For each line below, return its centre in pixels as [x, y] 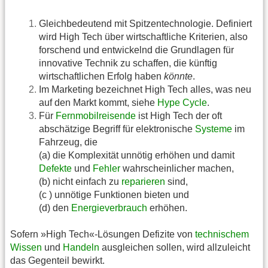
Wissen [26, 248]
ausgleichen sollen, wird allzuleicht [175, 248]
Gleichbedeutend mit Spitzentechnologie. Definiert [145, 23]
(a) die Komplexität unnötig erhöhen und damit [137, 155]
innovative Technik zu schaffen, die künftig [128, 63]
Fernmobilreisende [96, 115]
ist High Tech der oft [179, 115]
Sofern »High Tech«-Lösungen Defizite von [103, 234]
